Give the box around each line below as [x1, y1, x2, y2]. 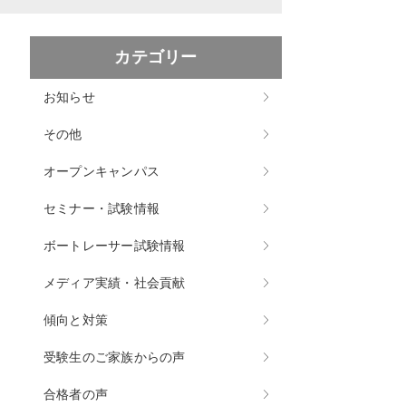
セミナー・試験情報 [43, 201, 160, 217]
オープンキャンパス [43, 164, 160, 179]
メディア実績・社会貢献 [43, 275, 186, 291]
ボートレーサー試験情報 [43, 238, 186, 254]
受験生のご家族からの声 [43, 350, 186, 365]
